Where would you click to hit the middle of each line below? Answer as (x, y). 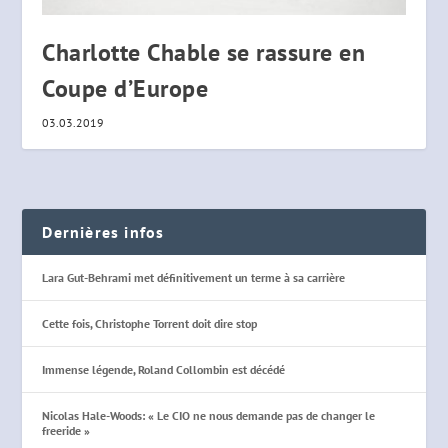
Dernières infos (103, 232)
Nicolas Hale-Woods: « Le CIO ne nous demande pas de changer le (209, 416)
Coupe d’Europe (125, 89)
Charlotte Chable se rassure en (204, 53)
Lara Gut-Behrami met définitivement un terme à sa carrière (194, 278)
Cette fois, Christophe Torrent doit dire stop (150, 324)
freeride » (66, 431)
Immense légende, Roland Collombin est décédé (164, 370)
